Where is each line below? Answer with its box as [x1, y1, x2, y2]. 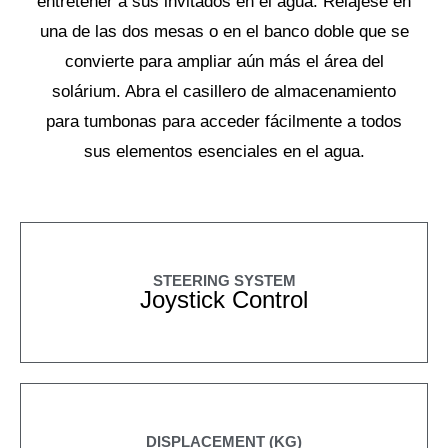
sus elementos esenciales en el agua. [83, 142, 365, 162]
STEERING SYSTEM [152, 272, 296, 290]
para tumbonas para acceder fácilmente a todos [46, 112, 402, 132]
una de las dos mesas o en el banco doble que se [39, 22, 409, 42]
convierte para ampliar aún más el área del [64, 52, 384, 72]
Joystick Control [140, 286, 308, 314]
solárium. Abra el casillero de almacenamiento [52, 82, 396, 102]
